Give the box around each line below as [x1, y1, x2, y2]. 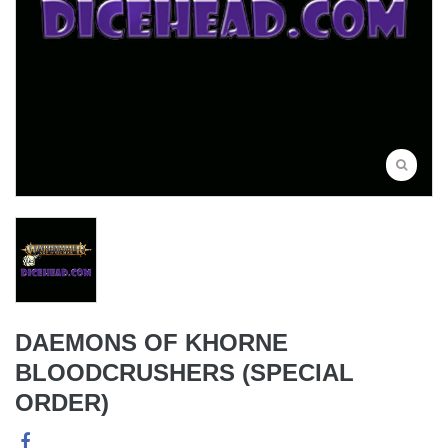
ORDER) [15, 389, 109, 417]
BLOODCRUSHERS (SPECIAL [15, 359, 354, 387]
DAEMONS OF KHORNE [15, 329, 288, 357]
